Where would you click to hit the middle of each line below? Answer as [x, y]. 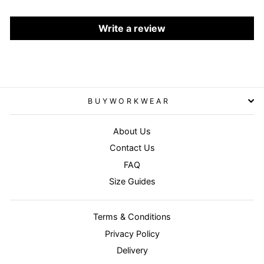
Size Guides [132, 181]
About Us [132, 131]
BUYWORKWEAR [129, 101]
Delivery [132, 250]
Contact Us [132, 148]
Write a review [132, 28]
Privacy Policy [132, 233]
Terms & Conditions [132, 216]
